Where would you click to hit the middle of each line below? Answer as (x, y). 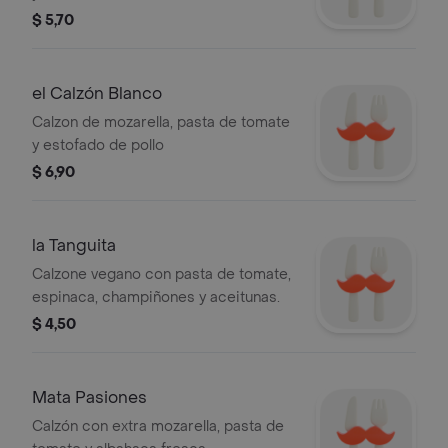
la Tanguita (74, 245)
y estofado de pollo (98, 145)
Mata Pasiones (89, 397)
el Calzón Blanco (97, 93)
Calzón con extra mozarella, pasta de (158, 426)
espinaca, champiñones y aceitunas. (156, 297)
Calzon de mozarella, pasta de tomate (161, 122)
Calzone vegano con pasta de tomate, (161, 274)
